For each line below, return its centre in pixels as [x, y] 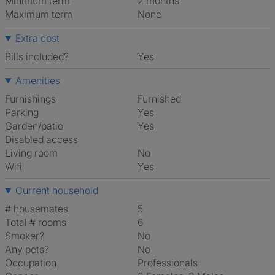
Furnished [162, 99]
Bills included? [37, 56]
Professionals [171, 263]
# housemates [37, 209]
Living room [31, 153]
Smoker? [25, 236]
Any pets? [27, 249]
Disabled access [41, 139]
